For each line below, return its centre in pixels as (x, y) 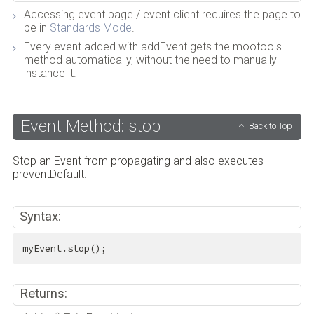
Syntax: (41, 216)
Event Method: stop (90, 127)
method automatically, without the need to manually (150, 60)
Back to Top (271, 126)
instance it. (50, 74)
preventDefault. (49, 175)
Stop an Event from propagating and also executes (138, 161)
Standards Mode (90, 28)
